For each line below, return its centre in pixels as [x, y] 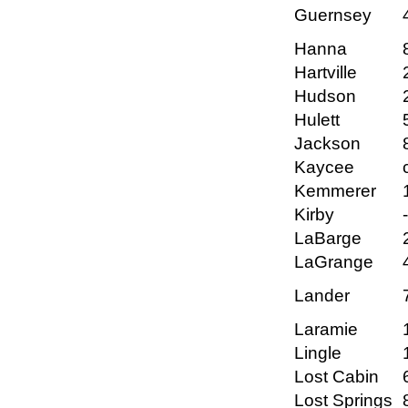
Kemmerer [335, 191]
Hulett [317, 120]
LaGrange [334, 262]
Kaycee [324, 168]
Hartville [326, 73]
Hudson [325, 97]
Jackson [327, 144]
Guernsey [333, 15]
